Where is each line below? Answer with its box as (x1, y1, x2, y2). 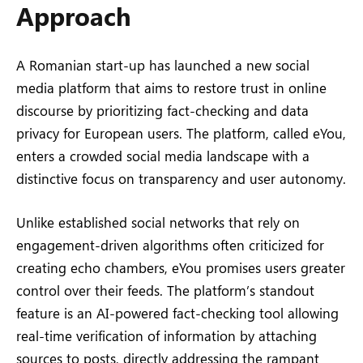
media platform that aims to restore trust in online (16, 79, 327, 97)
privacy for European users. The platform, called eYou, (16, 124, 346, 143)
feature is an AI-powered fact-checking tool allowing (16, 304, 339, 322)
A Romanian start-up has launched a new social (16, 56, 310, 75)
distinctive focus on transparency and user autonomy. (16, 169, 346, 188)
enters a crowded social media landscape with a (16, 147, 310, 165)
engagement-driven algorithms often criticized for (16, 236, 324, 254)
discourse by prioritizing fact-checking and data (16, 101, 309, 120)
